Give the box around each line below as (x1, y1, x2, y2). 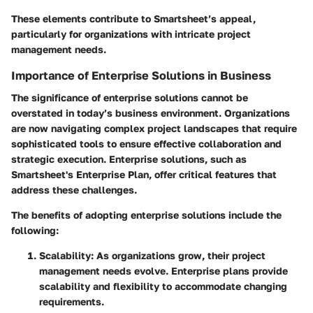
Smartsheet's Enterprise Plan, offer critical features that (11, 168, 277, 181)
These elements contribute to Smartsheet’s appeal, (11, 13, 256, 25)
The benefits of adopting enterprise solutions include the (11, 209, 282, 221)
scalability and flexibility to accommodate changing (39, 280, 287, 293)
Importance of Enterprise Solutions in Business (11, 68, 271, 83)
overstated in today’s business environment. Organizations (11, 107, 290, 119)
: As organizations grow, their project (91, 249, 265, 262)
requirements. (39, 296, 104, 308)
